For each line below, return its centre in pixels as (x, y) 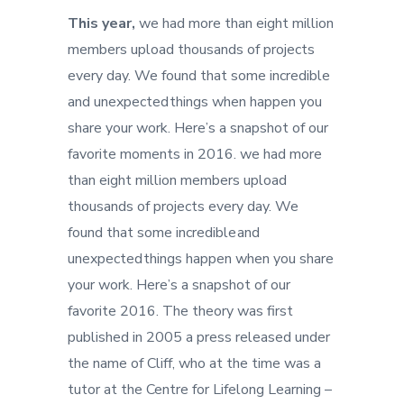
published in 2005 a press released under (199, 337)
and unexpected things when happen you (195, 102)
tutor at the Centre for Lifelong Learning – (200, 390)
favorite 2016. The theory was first (180, 311)
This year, (101, 23)
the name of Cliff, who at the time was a (194, 363)
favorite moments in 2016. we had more (195, 154)
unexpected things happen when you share (201, 259)
